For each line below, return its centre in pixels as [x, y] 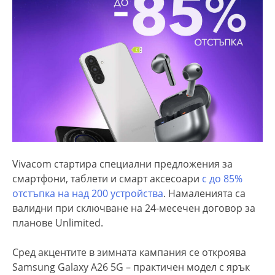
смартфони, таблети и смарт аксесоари [107, 178]
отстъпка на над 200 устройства [88, 193]
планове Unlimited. [58, 223]
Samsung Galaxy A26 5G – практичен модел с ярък [131, 267]
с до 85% [222, 178]
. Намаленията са [204, 193]
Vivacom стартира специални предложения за [122, 164]
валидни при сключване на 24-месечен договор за [134, 208]
